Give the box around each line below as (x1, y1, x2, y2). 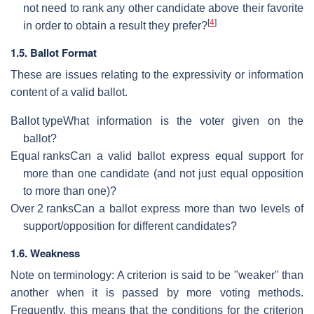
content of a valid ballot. (11, 86, 128, 98)
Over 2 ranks (11, 202, 74, 214)
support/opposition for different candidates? (23, 219, 237, 232)
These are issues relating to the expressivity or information (11, 68, 303, 81)
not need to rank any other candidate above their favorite (23, 1, 303, 14)
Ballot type (11, 114, 63, 127)
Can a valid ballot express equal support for (70, 149, 303, 162)
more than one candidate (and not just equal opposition (23, 167, 303, 179)
